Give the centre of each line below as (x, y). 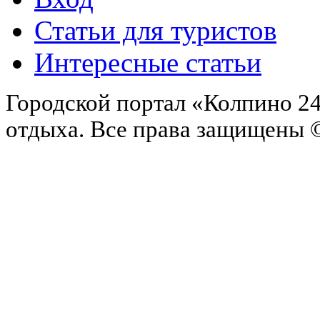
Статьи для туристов (155, 31)
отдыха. (48, 130)
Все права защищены (197, 130)
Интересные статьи (148, 63)
